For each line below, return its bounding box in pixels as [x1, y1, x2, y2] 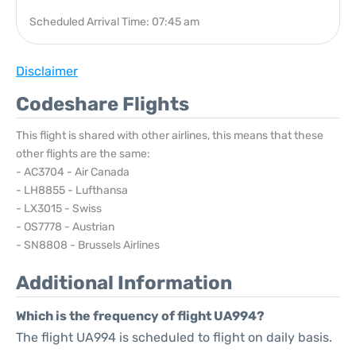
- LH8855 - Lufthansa [16, 184, 128, 197]
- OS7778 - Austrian [16, 220, 114, 234]
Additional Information [16, 272, 232, 294]
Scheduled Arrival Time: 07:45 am [29, 15, 199, 29]
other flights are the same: [16, 147, 150, 161]
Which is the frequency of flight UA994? [16, 308, 265, 323]
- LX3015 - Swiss [16, 202, 102, 215]
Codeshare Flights [16, 93, 189, 115]
